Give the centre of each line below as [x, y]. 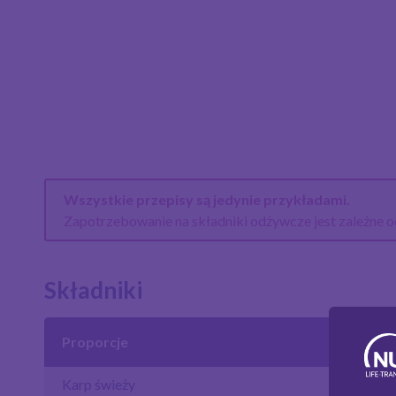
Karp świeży [99, 385]
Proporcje [95, 342]
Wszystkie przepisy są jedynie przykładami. [206, 199]
